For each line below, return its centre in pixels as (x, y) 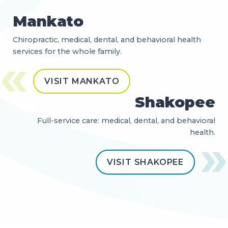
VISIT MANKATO (82, 81)
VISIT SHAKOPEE (145, 162)
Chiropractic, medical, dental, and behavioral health (107, 40)
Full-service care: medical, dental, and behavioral (126, 121)
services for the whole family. (67, 52)
